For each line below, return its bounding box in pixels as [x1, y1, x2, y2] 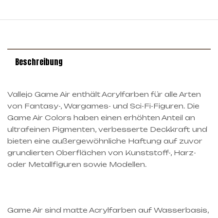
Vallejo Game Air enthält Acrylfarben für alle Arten [7, 90, 201, 99]
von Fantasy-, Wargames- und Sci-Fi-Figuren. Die [7, 102, 200, 110]
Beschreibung [15, 56, 63, 68]
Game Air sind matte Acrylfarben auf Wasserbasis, [7, 205, 209, 214]
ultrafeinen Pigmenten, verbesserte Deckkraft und [7, 125, 207, 134]
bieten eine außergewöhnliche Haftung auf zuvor [7, 137, 202, 145]
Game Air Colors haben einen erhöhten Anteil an [7, 113, 195, 122]
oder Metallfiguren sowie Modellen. [7, 160, 146, 169]
